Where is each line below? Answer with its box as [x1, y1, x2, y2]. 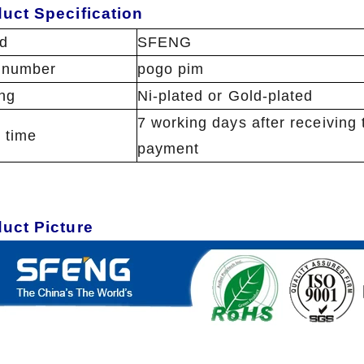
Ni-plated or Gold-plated [136, 88, 314, 105]
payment [136, 141, 200, 158]
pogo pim [136, 61, 205, 78]
